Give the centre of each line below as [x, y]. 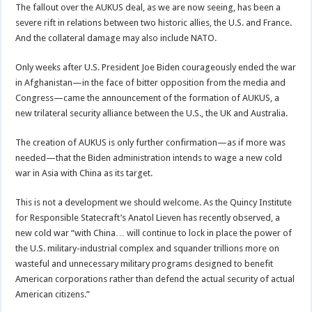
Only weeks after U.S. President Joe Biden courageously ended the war [156, 67]
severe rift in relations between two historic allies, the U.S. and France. [154, 22]
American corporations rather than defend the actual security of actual [155, 279]
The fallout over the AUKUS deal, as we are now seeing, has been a [148, 7]
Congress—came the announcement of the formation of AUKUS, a [148, 97]
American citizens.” [53, 294]
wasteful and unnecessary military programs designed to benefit [145, 263]
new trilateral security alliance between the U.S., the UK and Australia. [152, 113]
